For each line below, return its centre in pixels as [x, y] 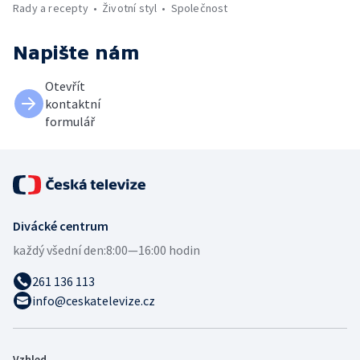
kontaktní [73, 104]
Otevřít [65, 86]
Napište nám [76, 53]
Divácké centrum [61, 226]
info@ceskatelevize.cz [94, 301]
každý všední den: [59, 250]
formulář [70, 122]
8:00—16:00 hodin [153, 250]
